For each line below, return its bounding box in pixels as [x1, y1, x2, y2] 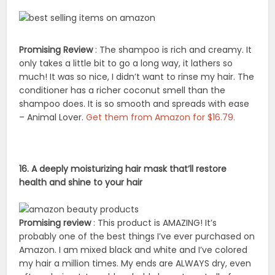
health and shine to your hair [19, 176, 143, 189]
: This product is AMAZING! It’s [91, 216, 217, 229]
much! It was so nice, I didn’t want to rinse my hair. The [19, 71, 255, 83]
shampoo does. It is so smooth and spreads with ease [19, 98, 250, 110]
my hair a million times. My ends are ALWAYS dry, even [19, 257, 252, 269]
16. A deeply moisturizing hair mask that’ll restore [19, 163, 227, 176]
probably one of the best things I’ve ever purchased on [19, 230, 255, 242]
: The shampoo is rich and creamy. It [93, 44, 252, 56]
